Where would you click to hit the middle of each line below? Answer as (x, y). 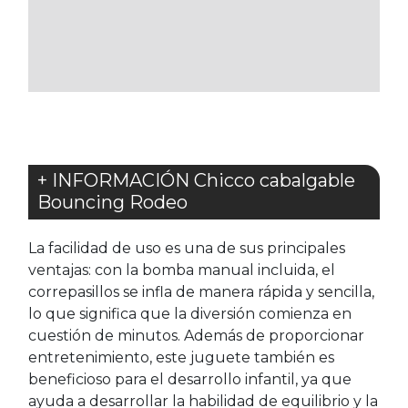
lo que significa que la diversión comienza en (190, 314)
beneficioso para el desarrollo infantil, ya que (190, 380)
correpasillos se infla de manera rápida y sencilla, (201, 292)
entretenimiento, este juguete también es (181, 358)
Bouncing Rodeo (112, 203)
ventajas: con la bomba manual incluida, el (182, 270)
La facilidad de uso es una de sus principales (187, 249)
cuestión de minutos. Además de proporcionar (196, 336)
